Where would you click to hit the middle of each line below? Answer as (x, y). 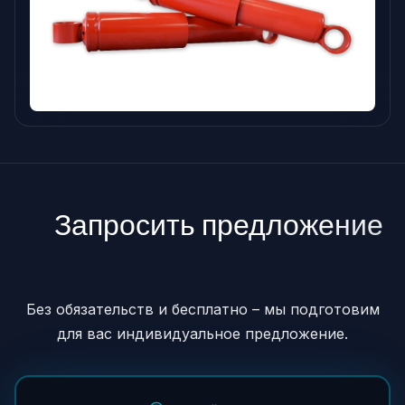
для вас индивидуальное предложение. (202, 333)
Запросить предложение (215, 224)
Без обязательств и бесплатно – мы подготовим (202, 309)
